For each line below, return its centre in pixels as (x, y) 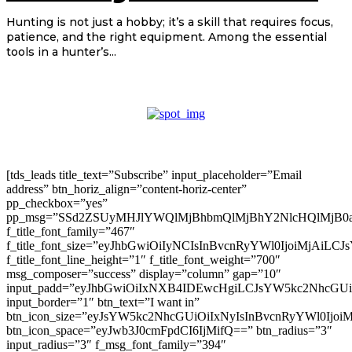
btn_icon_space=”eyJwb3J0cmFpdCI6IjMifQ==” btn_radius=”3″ (169, 331)
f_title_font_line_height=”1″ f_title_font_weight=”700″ (143, 260)
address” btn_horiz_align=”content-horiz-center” (126, 189)
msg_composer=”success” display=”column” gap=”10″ (144, 274)
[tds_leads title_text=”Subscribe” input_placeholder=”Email (154, 175)
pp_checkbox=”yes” (57, 203)
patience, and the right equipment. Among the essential (167, 37)
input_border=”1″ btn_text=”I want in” (103, 302)
